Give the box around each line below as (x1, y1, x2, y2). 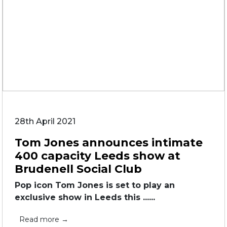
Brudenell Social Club (15, 162, 142, 175)
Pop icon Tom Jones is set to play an (15, 180, 175, 190)
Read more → (19, 215, 68, 224)
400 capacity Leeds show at (15, 149, 180, 162)
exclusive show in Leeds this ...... (15, 193, 155, 202)
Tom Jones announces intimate (15, 136, 203, 149)
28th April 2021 (15, 117, 75, 126)
